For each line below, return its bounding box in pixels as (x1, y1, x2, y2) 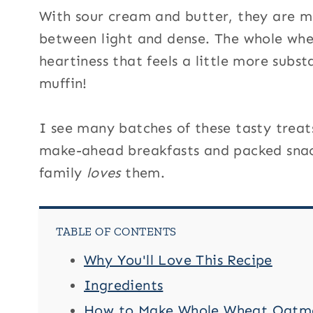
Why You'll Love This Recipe (84, 252, 272, 269)
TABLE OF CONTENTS (56, 224, 177, 239)
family (39, 164, 87, 182)
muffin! (39, 75, 87, 92)
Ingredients (84, 277, 163, 294)
